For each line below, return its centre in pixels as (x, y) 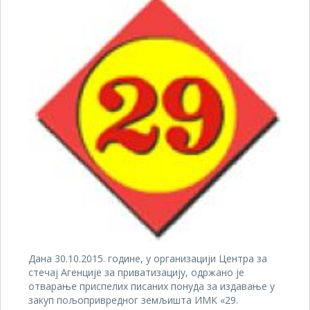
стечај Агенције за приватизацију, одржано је (136, 273)
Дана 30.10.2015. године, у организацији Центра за (148, 259)
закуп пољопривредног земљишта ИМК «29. (133, 300)
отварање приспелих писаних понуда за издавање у (152, 286)
